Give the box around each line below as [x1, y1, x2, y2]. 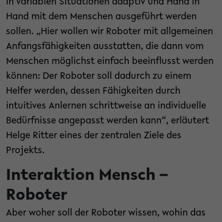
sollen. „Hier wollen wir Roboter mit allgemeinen [6, 27, 213, 37]
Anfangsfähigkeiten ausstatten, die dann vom [6, 42, 204, 52]
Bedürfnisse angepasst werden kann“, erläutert [6, 116, 209, 126]
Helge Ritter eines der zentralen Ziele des [6, 131, 181, 141]
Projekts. [6, 146, 45, 156]
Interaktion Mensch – [6, 167, 168, 185]
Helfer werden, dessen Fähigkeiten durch [6, 86, 180, 97]
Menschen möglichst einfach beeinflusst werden [6, 56, 214, 67]
